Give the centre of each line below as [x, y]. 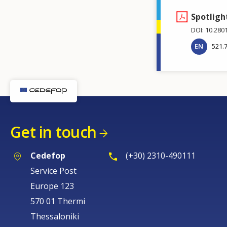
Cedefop [48, 155]
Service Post [53, 171]
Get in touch [53, 132]
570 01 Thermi [58, 201]
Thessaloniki [55, 216]
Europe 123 [52, 186]
